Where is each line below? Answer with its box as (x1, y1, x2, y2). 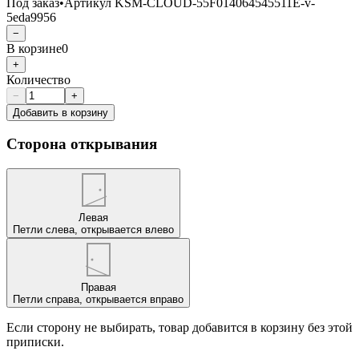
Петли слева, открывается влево (13, 224, 174, 236)
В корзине (6, 41, 62, 55)
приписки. (6, 335, 64, 349)
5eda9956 (6, 10, 56, 24)
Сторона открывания (6, 135, 157, 153)
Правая (80, 281, 116, 294)
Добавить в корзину (13, 106, 108, 119)
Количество (6, 72, 71, 87)
